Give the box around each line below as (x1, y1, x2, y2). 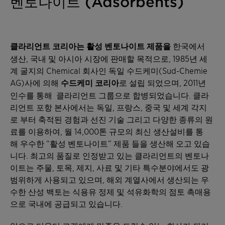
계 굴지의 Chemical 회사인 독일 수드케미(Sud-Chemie (10, 65, 207, 75)
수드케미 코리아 (61, 77, 119, 88)
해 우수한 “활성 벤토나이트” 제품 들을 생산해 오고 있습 (10, 138, 210, 148)
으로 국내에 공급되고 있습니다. (10, 198, 123, 208)
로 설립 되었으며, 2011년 (119, 77, 206, 87)
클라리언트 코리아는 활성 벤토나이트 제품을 (10, 41, 171, 51)
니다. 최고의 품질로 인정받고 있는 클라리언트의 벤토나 (10, 150, 209, 160)
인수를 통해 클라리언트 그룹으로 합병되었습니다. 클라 (10, 90, 209, 100)
